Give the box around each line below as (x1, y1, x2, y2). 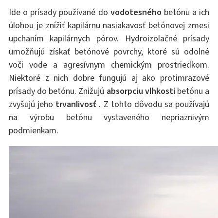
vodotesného (110, 6, 162, 18)
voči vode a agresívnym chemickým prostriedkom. (8, 58, 210, 71)
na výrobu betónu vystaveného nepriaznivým (8, 111, 210, 123)
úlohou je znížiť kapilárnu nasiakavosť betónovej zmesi (8, 19, 210, 31)
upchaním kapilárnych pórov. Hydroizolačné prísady (8, 32, 210, 44)
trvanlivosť (55, 98, 97, 110)
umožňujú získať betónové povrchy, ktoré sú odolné (8, 45, 210, 57)
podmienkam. (8, 124, 58, 136)
